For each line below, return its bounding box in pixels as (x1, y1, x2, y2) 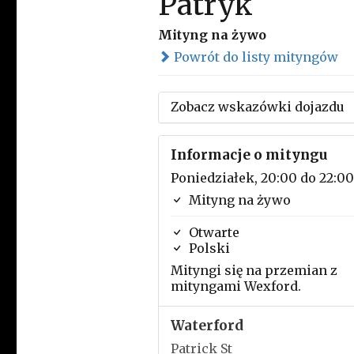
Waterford (170, 317, 243, 334)
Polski (185, 240, 230, 256)
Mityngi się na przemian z (170, 262, 337, 278)
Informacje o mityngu (170, 146, 328, 164)
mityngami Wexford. (170, 278, 301, 294)
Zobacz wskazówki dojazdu (170, 99, 345, 115)
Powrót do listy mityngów (170, 49, 338, 65)
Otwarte (185, 224, 239, 240)
